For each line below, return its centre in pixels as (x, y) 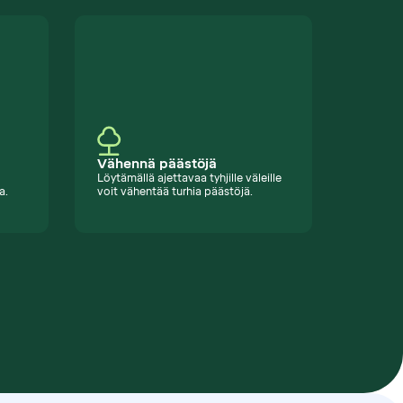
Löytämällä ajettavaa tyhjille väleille (189, 179)
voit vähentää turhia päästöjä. (175, 192)
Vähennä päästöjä (157, 164)
